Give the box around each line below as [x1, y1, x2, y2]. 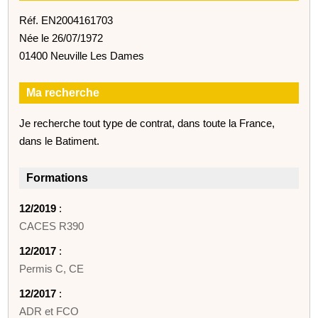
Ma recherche [26, 86, 100, 99]
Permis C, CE [19, 262, 84, 275]
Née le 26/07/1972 [19, 31, 104, 44]
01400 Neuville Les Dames [19, 49, 145, 62]
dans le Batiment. [19, 134, 100, 147]
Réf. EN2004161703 [19, 13, 114, 26]
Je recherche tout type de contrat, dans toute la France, [19, 116, 275, 129]
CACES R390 [19, 219, 84, 232]
